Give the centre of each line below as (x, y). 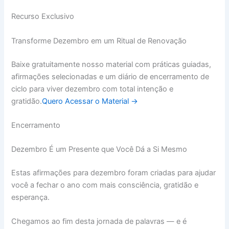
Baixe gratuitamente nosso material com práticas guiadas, (111, 64)
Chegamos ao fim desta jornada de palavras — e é (99, 222)
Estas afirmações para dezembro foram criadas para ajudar (114, 173)
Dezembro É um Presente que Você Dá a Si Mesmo (99, 150)
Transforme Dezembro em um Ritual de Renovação (99, 41)
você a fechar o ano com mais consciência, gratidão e (105, 185)
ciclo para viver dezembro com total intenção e (93, 89)
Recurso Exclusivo (43, 17)
